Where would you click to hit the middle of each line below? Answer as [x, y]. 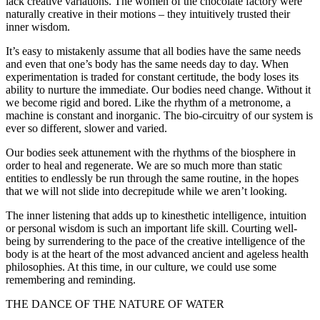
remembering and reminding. [71, 280]
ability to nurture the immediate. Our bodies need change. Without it [158, 90]
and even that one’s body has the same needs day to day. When [147, 64]
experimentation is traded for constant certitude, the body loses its [152, 77]
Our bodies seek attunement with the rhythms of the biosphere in [151, 153]
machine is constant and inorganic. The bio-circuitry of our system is [159, 116]
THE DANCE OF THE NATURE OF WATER [115, 304]
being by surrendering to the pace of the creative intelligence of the [155, 241]
